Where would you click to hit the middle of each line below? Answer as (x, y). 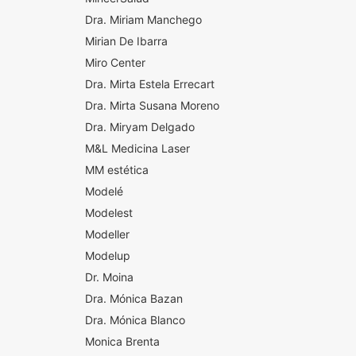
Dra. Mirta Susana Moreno (152, 105)
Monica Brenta (122, 341)
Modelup (107, 255)
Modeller (107, 234)
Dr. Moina (109, 277)
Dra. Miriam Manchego (143, 19)
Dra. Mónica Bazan (133, 298)
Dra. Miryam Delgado (139, 127)
